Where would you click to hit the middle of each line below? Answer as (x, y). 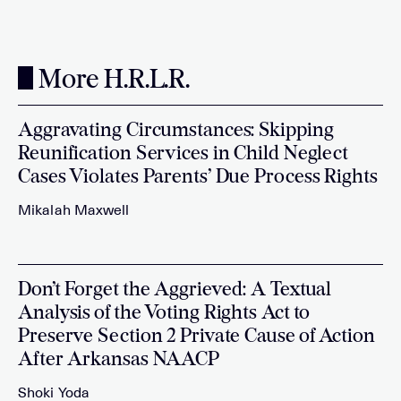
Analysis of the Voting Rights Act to (164, 314)
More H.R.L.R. (111, 81)
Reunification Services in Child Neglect (183, 155)
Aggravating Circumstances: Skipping (176, 132)
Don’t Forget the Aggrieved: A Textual (175, 291)
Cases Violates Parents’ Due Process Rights (198, 178)
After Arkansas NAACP (119, 361)
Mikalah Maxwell (74, 211)
